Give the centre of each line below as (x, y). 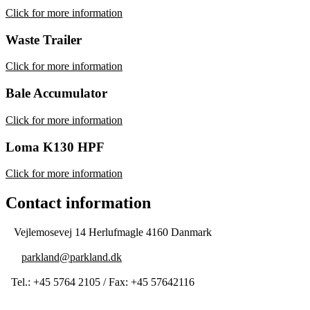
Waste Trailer (44, 39)
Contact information (78, 203)
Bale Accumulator (56, 93)
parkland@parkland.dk (72, 257)
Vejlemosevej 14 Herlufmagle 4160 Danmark (109, 232)
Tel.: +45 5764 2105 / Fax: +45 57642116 (100, 282)
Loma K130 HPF (55, 147)
